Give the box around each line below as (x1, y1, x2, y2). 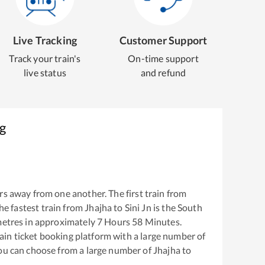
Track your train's (9, 53, 81, 64)
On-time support (128, 53, 199, 64)
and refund (140, 67, 186, 78)
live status (24, 67, 66, 78)
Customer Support (119, 34, 208, 47)
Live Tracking (12, 34, 77, 47)
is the (151, 201, 176, 213)
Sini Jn (124, 201, 151, 213)
